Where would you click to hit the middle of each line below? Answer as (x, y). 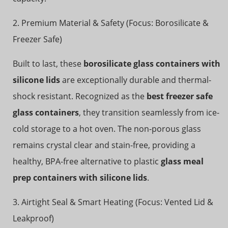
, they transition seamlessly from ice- (149, 113)
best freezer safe (180, 96)
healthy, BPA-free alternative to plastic (87, 162)
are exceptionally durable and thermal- (136, 80)
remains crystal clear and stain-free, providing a (104, 145)
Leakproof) (33, 219)
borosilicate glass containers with (152, 64)
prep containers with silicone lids (80, 178)
